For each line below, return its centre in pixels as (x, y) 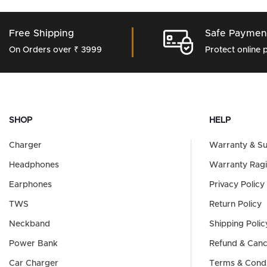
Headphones (34, 165)
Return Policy (235, 205)
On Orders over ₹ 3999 (56, 50)
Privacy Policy (237, 185)
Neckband (30, 224)
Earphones (30, 185)
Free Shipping (42, 34)
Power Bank (33, 244)
